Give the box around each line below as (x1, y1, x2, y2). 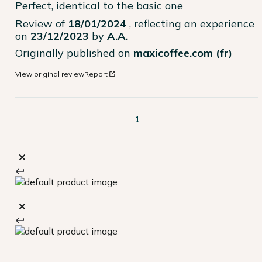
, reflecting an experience (129, 16, 254, 30)
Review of (15, 16, 68, 30)
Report (84, 69, 108, 78)
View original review (15, 69, 84, 78)
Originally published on (15, 46, 133, 60)
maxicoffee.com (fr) (133, 46, 232, 60)
